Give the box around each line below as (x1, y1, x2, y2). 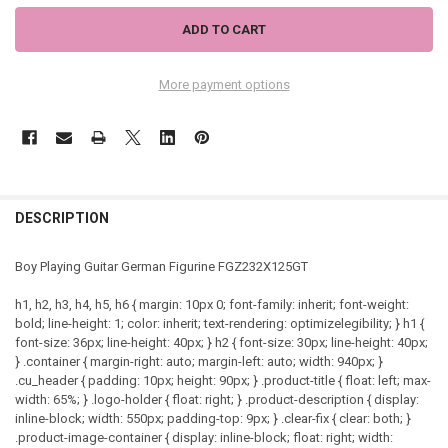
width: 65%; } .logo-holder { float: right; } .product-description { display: (14, 391, 419, 407)
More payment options (158, 77, 290, 93)
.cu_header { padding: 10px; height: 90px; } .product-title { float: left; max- (14, 372, 431, 388)
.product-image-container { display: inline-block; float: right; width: (14, 429, 393, 445)
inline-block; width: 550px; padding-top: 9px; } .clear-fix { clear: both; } (14, 410, 411, 426)
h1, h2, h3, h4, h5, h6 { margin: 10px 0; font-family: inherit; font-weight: (14, 296, 409, 312)
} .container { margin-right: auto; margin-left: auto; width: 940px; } (14, 353, 383, 369)
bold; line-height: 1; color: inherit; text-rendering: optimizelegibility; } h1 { (14, 315, 424, 331)
